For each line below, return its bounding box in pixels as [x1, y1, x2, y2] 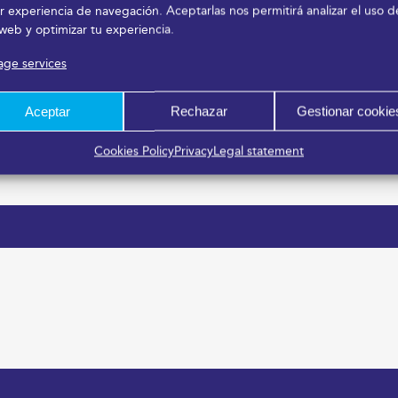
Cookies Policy [93, 143, 174, 159]
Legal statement [212, 143, 304, 159]
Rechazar [170, 103, 227, 118]
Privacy [173, 143, 213, 159]
